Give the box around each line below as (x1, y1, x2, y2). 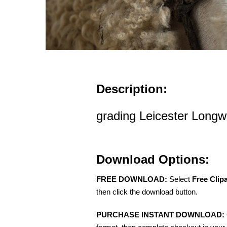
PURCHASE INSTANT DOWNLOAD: (96, 210, 224, 219)
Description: (96, 82, 167, 96)
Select (167, 175, 192, 184)
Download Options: (96, 153, 209, 167)
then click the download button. (96, 187, 198, 197)
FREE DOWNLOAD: (96, 175, 167, 184)
